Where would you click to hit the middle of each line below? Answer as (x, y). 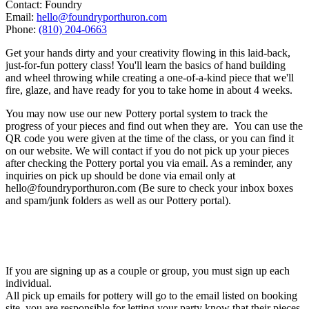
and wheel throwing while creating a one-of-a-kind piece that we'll (150, 77)
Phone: (22, 29)
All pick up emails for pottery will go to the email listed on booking (151, 295)
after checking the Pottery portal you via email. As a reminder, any (149, 163)
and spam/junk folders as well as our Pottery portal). (118, 200)
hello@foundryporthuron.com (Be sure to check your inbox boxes (149, 188)
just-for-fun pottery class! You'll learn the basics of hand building (146, 65)
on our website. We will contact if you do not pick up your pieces (147, 150)
